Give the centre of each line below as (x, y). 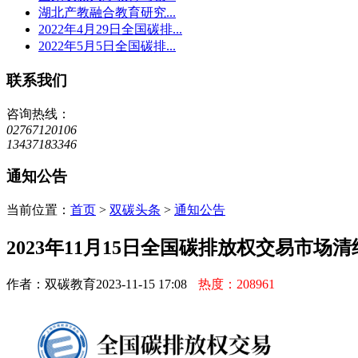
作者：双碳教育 (51, 284)
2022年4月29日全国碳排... (110, 30)
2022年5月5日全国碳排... (107, 46)
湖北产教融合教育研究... (107, 13)
